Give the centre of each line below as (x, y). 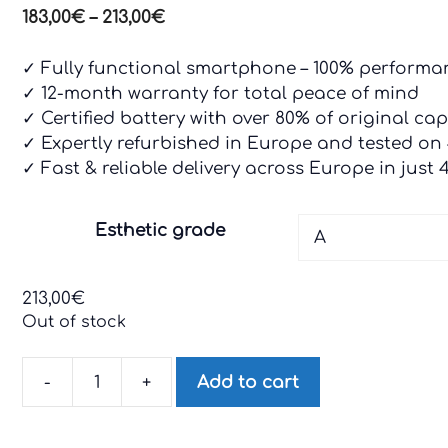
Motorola (62, 393)
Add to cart (247, 382)
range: (191, 41)
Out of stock (73, 322)
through (200, 91)
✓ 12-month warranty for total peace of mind (220, 93)
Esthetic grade (159, 230)
